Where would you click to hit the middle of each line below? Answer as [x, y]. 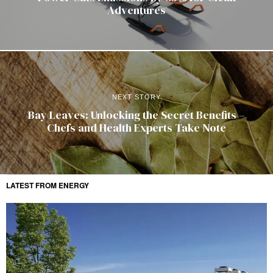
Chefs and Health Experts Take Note [136, 127]
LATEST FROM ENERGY [48, 185]
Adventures [136, 10]
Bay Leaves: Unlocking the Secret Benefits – [136, 115]
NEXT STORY [136, 97]
